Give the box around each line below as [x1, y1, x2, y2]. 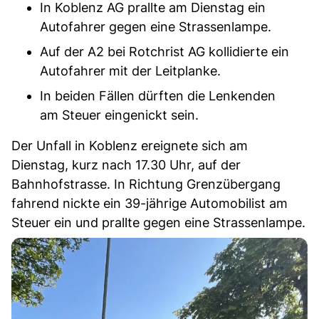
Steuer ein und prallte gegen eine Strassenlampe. [11, 214, 305, 230]
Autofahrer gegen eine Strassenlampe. [40, 19, 271, 34]
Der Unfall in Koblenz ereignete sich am [11, 137, 248, 153]
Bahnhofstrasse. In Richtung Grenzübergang [11, 176, 281, 192]
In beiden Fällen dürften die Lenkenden [40, 88, 276, 103]
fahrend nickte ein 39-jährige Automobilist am [11, 195, 288, 211]
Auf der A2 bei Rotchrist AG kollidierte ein [40, 43, 289, 59]
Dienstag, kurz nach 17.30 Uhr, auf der [11, 157, 241, 172]
